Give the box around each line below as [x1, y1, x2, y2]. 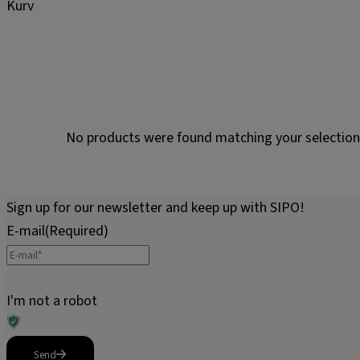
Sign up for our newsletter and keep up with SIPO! [6, 198, 305, 218]
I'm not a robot [6, 291, 97, 311]
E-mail [6, 221, 45, 241]
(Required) [45, 221, 108, 241]
